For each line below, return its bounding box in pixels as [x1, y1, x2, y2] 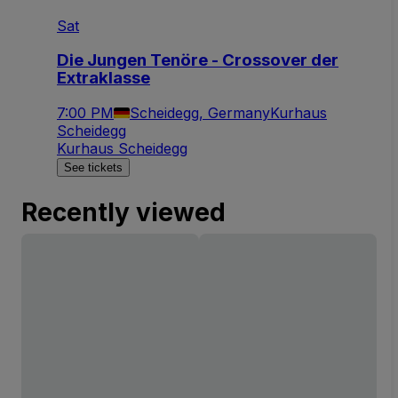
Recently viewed [21, 196, 226, 227]
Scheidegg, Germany [130, 103, 270, 122]
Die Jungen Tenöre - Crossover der [57, 49, 338, 70]
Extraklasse [57, 67, 150, 88]
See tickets [64, 160, 123, 174]
